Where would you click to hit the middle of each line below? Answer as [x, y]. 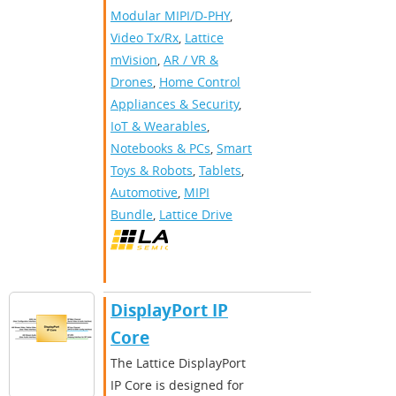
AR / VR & [191, 60]
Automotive [144, 193]
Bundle [132, 215]
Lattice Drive [196, 215]
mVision [134, 60]
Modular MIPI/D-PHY [170, 16]
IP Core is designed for [177, 385]
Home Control [200, 82]
